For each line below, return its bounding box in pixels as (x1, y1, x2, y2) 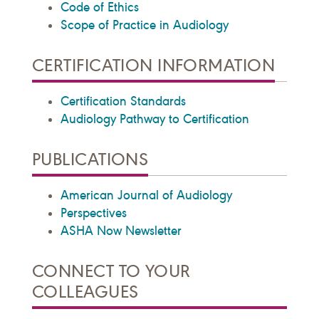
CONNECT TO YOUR (32, 261, 191, 283)
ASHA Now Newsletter (61, 223, 182, 239)
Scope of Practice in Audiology (61, 17, 229, 33)
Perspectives (61, 205, 127, 221)
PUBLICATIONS (32, 149, 149, 171)
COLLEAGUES (32, 281, 139, 303)
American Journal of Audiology (61, 187, 232, 204)
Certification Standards (61, 93, 186, 110)
